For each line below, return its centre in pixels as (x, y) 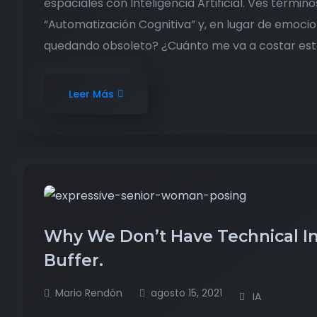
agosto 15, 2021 (186, 293)
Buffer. (76, 260)
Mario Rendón (89, 293)
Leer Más (91, 94)
